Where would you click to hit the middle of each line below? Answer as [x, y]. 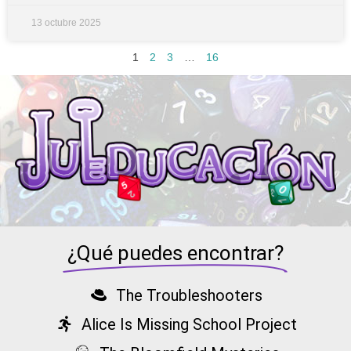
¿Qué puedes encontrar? [175, 253]
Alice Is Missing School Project [189, 324]
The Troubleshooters [189, 295]
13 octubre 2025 [66, 23]
